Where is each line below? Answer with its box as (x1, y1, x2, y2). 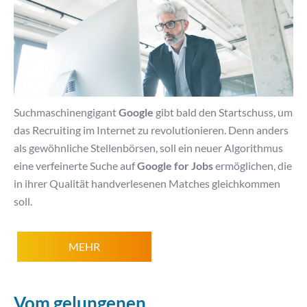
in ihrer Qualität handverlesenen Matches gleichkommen (14, 177, 280, 191)
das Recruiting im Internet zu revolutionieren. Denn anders (14, 124, 288, 137)
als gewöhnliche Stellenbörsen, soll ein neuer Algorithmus (14, 142, 283, 155)
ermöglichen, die (213, 160, 292, 173)
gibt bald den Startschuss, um (156, 106, 293, 119)
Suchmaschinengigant (14, 106, 119, 119)
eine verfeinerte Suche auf (14, 160, 137, 173)
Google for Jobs (137, 160, 213, 173)
